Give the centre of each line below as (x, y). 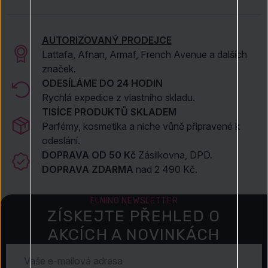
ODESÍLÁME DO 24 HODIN (102, 83)
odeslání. (61, 140)
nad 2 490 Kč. (165, 169)
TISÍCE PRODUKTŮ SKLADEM (109, 112)
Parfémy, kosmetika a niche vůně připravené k (141, 126)
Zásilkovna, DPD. (175, 155)
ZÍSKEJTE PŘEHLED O (134, 216)
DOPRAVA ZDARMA (88, 169)
